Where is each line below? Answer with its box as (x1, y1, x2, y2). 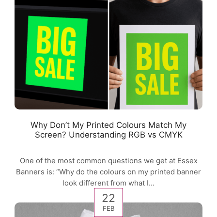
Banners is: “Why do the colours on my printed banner (16, 168, 201, 177)
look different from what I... (62, 179, 155, 188)
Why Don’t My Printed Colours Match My (31, 120, 186, 130)
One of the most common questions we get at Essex (19, 156, 198, 166)
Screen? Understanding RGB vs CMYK (34, 129, 183, 139)
